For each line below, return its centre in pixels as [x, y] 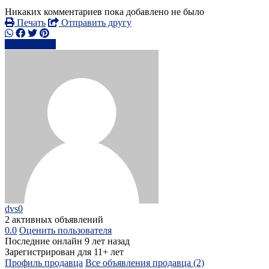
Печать [30, 23]
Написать [36, 44]
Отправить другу [95, 23]
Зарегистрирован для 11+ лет [64, 252]
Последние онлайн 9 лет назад [67, 241]
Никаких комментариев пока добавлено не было [104, 12]
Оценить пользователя [65, 231]
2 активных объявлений [54, 220]
